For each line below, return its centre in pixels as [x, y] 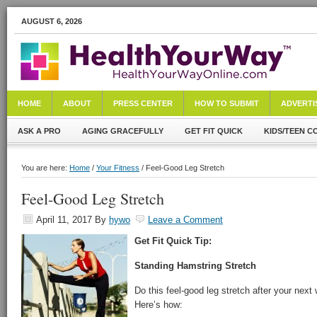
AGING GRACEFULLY [123, 131]
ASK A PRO [39, 131]
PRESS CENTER [143, 103]
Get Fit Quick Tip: [173, 241]
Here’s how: [158, 305]
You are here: [45, 168]
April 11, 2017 [64, 220]
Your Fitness [118, 168]
